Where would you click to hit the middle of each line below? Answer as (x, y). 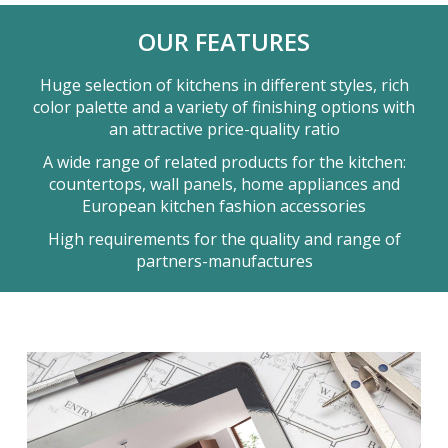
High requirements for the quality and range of (224, 239)
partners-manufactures (224, 261)
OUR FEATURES (224, 42)
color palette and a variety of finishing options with (224, 107)
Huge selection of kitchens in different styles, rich (224, 85)
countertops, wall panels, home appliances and (224, 184)
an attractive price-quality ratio (224, 129)
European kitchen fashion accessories (224, 206)
